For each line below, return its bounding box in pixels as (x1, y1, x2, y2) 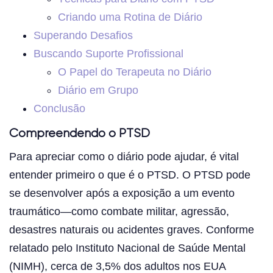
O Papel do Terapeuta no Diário (58, 65, 211, 78)
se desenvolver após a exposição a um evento (9, 186, 235, 199)
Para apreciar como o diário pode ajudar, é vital (9, 150, 239, 163)
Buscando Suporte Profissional (34, 47, 183, 60)
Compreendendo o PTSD (9, 127, 150, 140)
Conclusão (34, 102, 85, 115)
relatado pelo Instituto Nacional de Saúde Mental (9, 241, 246, 254)
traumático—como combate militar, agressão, (9, 205, 229, 218)
